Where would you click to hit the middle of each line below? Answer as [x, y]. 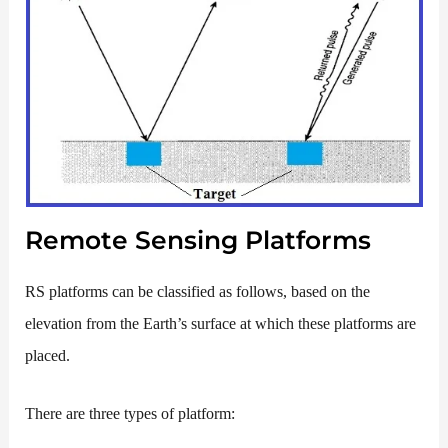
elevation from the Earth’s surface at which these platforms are [221, 323]
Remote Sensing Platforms [198, 239]
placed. [48, 355]
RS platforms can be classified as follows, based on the [198, 291]
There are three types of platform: [130, 414]
